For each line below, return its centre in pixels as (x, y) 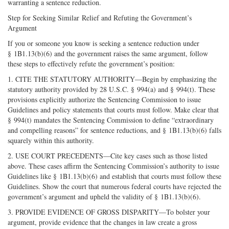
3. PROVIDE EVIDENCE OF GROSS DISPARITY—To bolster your (109, 212)
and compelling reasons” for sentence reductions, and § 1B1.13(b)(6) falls (114, 130)
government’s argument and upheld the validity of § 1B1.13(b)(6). (104, 197)
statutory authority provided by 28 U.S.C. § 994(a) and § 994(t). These (111, 89)
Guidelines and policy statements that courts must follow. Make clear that (113, 110)
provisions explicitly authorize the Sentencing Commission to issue (104, 100)
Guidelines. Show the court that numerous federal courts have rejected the (114, 187)
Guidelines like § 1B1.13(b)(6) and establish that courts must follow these (114, 176)
